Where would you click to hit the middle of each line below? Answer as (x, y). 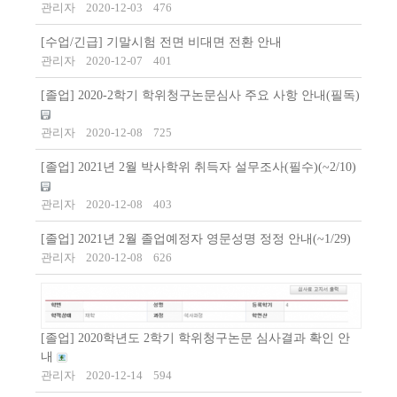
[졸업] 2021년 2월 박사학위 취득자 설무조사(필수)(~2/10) (198, 167)
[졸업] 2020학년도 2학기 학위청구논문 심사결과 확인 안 (195, 339)
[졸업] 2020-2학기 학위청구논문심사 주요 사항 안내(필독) (200, 96)
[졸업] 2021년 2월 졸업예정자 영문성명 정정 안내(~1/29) (196, 239)
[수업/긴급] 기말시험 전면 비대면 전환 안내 (161, 43)
